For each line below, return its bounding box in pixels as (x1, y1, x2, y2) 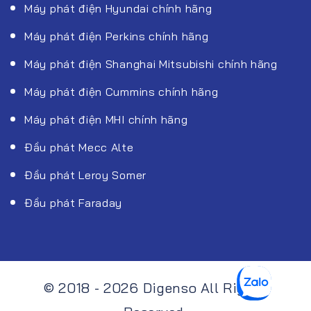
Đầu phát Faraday (24, 195, 123, 210)
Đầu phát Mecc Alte (24, 140, 134, 154)
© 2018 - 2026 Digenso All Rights (43, 278, 268, 296)
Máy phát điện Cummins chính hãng (24, 84, 219, 99)
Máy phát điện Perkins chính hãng (24, 28, 209, 43)
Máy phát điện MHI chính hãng (24, 112, 188, 126)
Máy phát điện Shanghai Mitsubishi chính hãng (24, 56, 278, 71)
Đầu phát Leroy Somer (24, 167, 146, 182)
